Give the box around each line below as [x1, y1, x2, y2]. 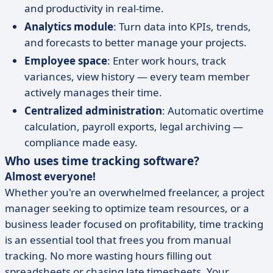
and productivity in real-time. [24, 1, 164, 15]
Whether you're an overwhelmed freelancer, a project [5, 185, 264, 199]
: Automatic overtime [162, 104, 264, 118]
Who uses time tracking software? [5, 153, 199, 169]
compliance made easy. [24, 135, 138, 149]
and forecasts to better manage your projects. [24, 35, 247, 49]
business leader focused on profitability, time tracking [5, 217, 263, 231]
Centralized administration [24, 104, 162, 118]
